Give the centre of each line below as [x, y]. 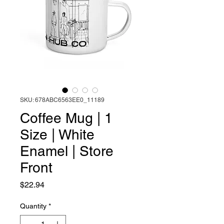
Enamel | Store [67, 151]
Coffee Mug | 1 [66, 118]
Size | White [57, 135]
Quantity [33, 206]
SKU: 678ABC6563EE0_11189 [62, 100]
